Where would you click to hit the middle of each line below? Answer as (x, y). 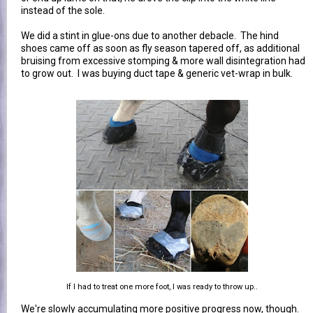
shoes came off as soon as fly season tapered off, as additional (160, 48)
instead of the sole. (63, 10)
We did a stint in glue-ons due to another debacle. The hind (150, 35)
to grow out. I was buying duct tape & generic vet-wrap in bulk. (157, 73)
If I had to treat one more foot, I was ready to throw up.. (162, 286)
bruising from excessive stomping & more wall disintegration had (163, 60)
